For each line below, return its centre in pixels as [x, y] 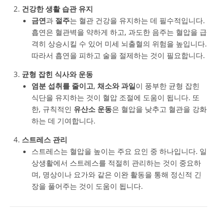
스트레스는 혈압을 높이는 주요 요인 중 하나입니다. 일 [119, 151]
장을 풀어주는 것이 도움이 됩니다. [87, 186]
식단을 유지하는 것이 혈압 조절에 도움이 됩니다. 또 [116, 97]
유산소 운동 [93, 109]
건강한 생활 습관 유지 [57, 9]
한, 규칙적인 [53, 109]
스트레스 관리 [45, 139]
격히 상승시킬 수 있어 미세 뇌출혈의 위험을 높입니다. [119, 44]
